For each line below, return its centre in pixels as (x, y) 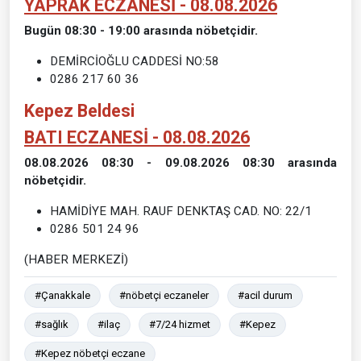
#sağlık (52, 324)
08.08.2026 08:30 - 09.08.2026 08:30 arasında (180, 162)
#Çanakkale (62, 295)
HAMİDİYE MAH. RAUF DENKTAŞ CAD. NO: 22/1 (181, 211)
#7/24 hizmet (180, 324)
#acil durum (265, 295)
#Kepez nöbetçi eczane (90, 353)
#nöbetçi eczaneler (164, 295)
